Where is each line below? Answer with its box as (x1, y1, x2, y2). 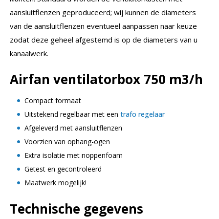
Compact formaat (24, 95, 81, 105)
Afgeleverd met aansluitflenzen (24, 123, 122, 132)
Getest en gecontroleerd (24, 164, 102, 174)
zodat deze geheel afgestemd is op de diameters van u (10, 34, 197, 44)
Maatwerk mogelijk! (24, 177, 87, 187)
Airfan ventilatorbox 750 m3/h (10, 70, 203, 88)
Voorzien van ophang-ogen (24, 136, 110, 146)
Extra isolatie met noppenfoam (24, 150, 123, 160)
